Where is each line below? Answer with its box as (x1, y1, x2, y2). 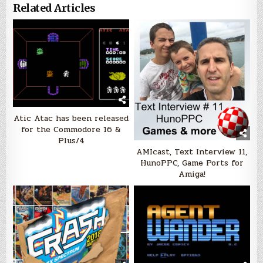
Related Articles (13, 1, 96, 15)
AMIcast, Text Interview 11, (136, 146, 248, 159)
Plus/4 (58, 134, 85, 147)
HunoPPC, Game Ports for (140, 157, 244, 170)
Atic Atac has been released (14, 112, 129, 124)
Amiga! (178, 168, 205, 181)
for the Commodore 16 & (21, 123, 122, 136)
